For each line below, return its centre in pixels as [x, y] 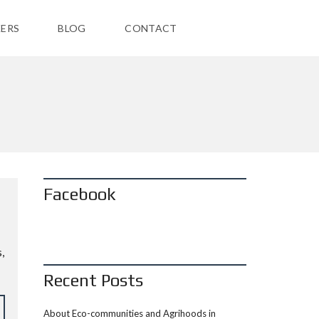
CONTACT [151, 28]
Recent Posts [93, 280]
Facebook [80, 194]
